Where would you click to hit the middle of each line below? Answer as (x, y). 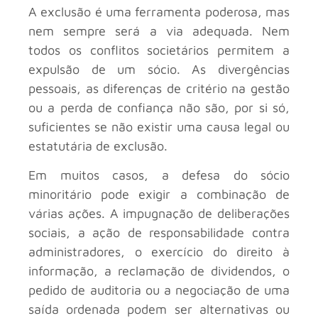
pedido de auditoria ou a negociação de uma (159, 290)
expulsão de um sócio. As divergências (159, 69)
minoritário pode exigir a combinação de (159, 194)
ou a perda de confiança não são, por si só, (159, 107)
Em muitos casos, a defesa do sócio (159, 175)
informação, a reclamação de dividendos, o (159, 271)
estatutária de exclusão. (98, 146)
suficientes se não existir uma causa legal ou (159, 126)
